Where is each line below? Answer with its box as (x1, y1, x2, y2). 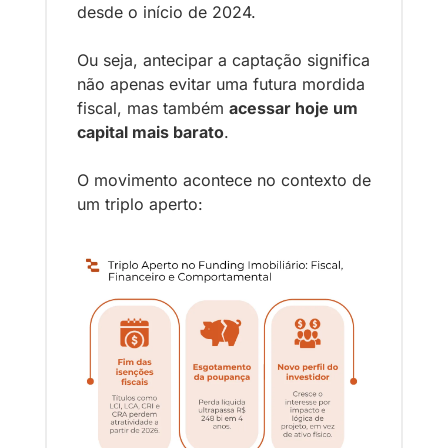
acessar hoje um (229, 98, 358, 118)
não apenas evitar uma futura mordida (77, 74, 365, 94)
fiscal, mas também (77, 98, 229, 118)
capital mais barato (77, 122, 224, 142)
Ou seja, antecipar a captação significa (77, 50, 370, 70)
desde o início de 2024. (77, 2, 261, 22)
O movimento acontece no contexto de (77, 170, 371, 190)
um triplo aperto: (77, 194, 203, 214)
